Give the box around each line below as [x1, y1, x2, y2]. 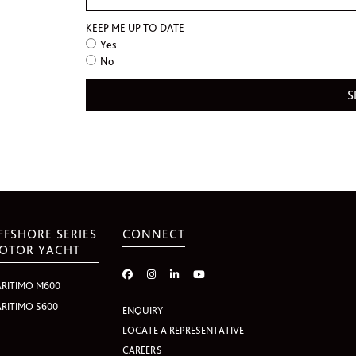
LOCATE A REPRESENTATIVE [122, 324, 245, 336]
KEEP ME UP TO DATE [86, 21, 184, 34]
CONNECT [122, 226, 186, 242]
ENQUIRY [122, 304, 164, 316]
